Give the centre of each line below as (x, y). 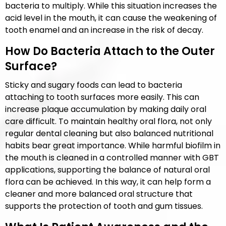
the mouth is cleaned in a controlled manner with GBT (112, 158)
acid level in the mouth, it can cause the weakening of (111, 18)
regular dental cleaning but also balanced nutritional (109, 133)
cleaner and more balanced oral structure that (99, 194)
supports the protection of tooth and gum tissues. (104, 206)
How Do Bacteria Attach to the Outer (110, 51)
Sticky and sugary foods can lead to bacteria (94, 85)
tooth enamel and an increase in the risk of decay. (104, 30)
